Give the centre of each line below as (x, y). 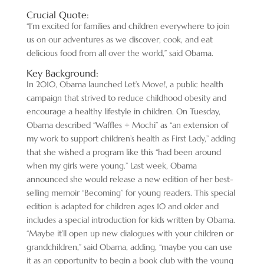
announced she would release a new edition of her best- (130, 179)
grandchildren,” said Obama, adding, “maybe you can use (129, 247)
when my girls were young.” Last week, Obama (111, 165)
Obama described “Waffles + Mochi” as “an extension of (127, 125)
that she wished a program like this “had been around (123, 152)
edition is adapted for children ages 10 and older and (122, 206)
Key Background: (62, 73)
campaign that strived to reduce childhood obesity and (126, 98)
